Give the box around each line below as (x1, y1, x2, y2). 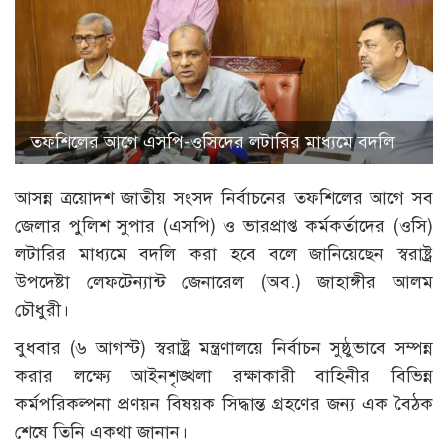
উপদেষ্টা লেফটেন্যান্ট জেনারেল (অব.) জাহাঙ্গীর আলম (15, 271, 433, 294)
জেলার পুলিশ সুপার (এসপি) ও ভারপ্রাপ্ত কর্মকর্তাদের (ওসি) (15, 215, 433, 238)
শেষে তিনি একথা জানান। (15, 421, 188, 444)
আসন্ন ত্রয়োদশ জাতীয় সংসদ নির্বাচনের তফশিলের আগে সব (15, 187, 433, 210)
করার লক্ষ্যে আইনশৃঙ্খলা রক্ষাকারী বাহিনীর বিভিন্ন (15, 365, 433, 388)
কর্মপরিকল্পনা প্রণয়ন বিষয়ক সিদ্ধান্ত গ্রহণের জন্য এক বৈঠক (15, 393, 433, 416)
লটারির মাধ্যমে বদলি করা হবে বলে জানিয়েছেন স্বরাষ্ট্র (15, 243, 433, 266)
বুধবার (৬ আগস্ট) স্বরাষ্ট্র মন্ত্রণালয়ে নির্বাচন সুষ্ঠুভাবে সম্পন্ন (15, 337, 433, 360)
